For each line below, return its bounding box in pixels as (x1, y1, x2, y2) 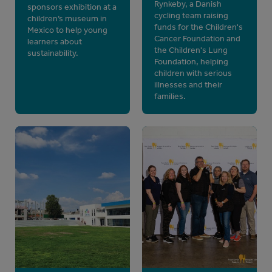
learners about (27, 36, 82, 47)
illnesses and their (154, 80, 222, 90)
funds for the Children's (154, 22, 243, 33)
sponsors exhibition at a (27, 2, 117, 13)
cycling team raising (154, 10, 228, 21)
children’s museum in (27, 13, 107, 24)
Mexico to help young (27, 25, 107, 36)
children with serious (154, 68, 232, 79)
